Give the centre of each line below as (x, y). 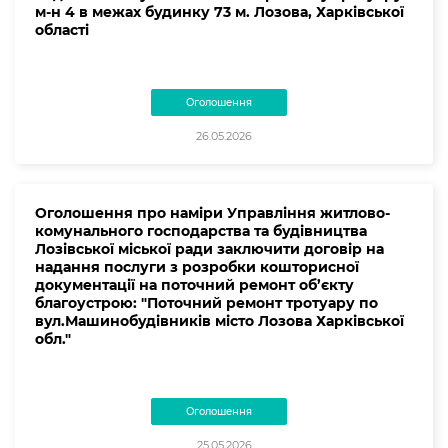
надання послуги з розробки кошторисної (197, 266)
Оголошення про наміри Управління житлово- (212, 212)
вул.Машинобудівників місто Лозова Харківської (219, 320)
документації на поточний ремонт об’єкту (194, 284)
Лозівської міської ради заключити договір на (209, 248)
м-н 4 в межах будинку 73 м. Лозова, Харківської (219, 11)
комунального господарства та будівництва (201, 230)
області (62, 29)
